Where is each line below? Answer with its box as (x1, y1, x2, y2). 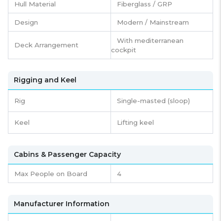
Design (14, 18, 38, 27)
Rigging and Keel (14, 75, 76, 85)
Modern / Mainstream (117, 18, 189, 27)
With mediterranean (117, 37, 184, 45)
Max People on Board (14, 170, 87, 178)
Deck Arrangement (14, 41, 78, 49)
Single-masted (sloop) (117, 97, 190, 105)
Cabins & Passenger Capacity (14, 150, 121, 159)
